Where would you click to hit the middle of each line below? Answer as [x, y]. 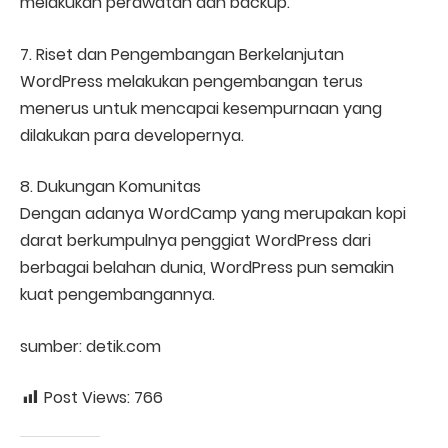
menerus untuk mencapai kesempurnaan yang [201, 108]
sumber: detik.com [90, 346]
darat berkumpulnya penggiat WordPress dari [195, 241]
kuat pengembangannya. [117, 295]
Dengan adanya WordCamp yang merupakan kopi [213, 214]
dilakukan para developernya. [132, 135]
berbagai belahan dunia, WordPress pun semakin [207, 268]
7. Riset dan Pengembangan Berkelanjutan [182, 54]
